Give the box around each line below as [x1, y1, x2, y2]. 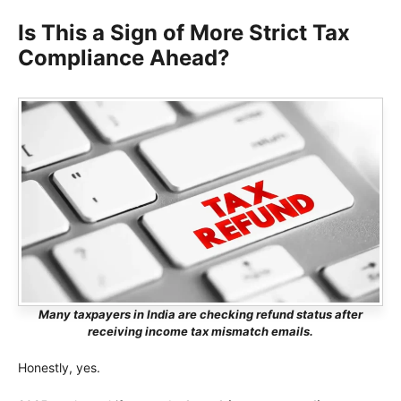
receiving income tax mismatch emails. [88, 323, 313, 338]
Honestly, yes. [18, 359, 100, 375]
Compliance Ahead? [18, 44, 230, 71]
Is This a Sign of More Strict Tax [18, 19, 350, 46]
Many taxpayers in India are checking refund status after [38, 306, 363, 321]
